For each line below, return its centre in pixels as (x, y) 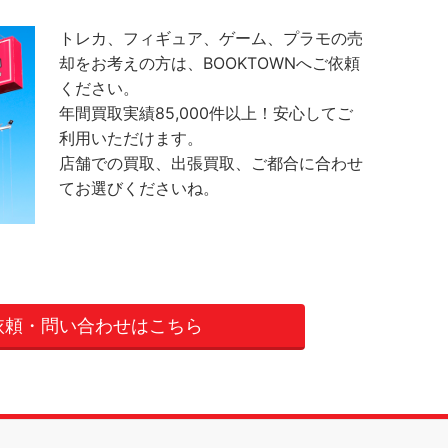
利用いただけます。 (131, 137)
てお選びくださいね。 (139, 187)
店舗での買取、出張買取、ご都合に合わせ (211, 162)
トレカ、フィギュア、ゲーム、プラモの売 (211, 37)
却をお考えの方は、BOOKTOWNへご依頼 (210, 62)
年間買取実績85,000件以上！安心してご (206, 112)
